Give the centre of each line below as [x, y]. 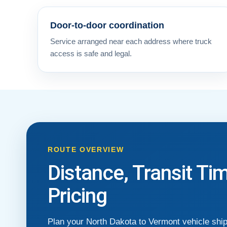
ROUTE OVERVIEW [86, 149]
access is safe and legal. [91, 53]
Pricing [77, 196]
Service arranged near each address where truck [131, 41]
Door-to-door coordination [107, 25]
